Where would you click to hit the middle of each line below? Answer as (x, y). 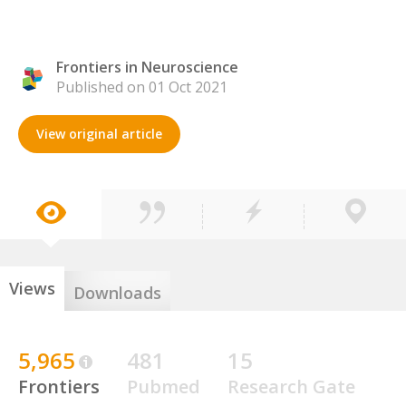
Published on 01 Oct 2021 (142, 87)
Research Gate (291, 387)
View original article (99, 134)
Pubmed (164, 387)
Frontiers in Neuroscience (147, 67)
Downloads (117, 293)
